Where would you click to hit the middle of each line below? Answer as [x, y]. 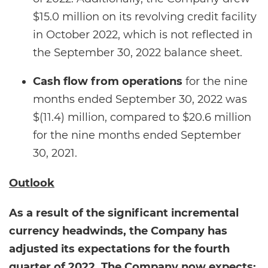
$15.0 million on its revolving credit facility [145, 17]
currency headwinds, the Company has [118, 231]
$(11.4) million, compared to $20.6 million [142, 117]
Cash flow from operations [108, 81]
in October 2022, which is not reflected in [143, 35]
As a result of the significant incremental [124, 213]
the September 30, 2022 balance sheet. [138, 53]
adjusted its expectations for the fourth [119, 249]
